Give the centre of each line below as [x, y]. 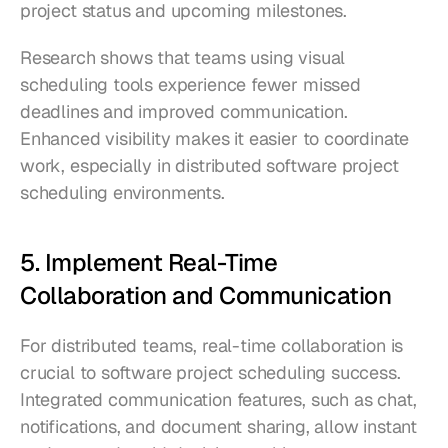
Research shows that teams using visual [183, 58]
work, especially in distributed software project [209, 166]
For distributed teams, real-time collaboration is [212, 346]
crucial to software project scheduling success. [210, 373]
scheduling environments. [122, 193]
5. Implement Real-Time [149, 263]
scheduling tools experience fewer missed [190, 85]
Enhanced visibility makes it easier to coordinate [215, 139]
